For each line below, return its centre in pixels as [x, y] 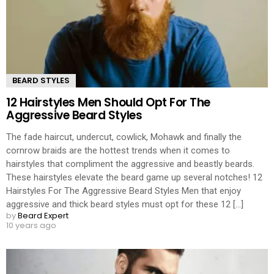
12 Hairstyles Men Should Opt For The [108, 102]
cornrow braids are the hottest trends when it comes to [118, 150]
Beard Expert [43, 215]
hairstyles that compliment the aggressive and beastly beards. [130, 164]
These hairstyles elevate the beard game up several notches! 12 [134, 177]
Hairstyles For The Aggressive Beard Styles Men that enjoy [124, 191]
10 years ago [31, 225]
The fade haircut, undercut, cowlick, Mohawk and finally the [124, 137]
